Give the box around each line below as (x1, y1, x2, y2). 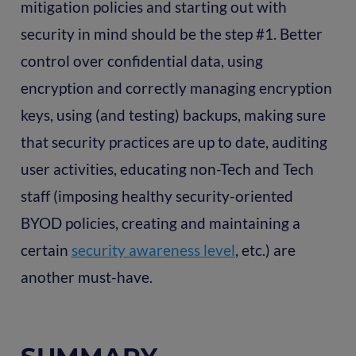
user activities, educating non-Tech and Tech (20, 159, 314, 178)
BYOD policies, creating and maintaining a (20, 213, 300, 232)
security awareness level (71, 240, 235, 259)
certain (20, 240, 72, 259)
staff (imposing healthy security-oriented (20, 186, 293, 205)
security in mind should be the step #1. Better (20, 24, 323, 43)
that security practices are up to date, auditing (20, 132, 327, 151)
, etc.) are (234, 240, 296, 259)
